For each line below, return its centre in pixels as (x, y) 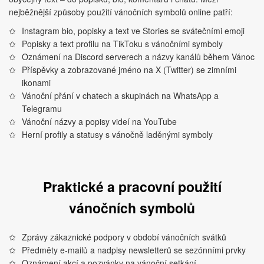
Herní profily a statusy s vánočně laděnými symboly (118, 134)
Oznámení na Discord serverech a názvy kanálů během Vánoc (138, 57)
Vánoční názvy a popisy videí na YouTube (100, 121)
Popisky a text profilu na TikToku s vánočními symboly (123, 44)
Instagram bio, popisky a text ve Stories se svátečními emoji (133, 31)
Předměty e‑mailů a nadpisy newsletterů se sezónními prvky (134, 250)
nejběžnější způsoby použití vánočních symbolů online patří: (121, 12)
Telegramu (42, 108)
